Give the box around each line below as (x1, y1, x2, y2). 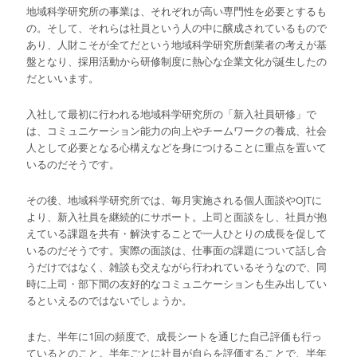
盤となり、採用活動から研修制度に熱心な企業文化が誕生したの (26, 54, 328, 69)
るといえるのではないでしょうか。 (26, 293, 193, 308)
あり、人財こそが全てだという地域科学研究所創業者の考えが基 (26, 37, 328, 53)
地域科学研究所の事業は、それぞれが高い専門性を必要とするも (26, 4, 328, 19)
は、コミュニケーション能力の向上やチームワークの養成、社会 (26, 124, 328, 139)
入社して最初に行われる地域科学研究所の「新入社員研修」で (26, 107, 317, 122)
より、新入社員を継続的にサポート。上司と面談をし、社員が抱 (26, 210, 328, 225)
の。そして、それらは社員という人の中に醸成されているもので (26, 21, 328, 36)
